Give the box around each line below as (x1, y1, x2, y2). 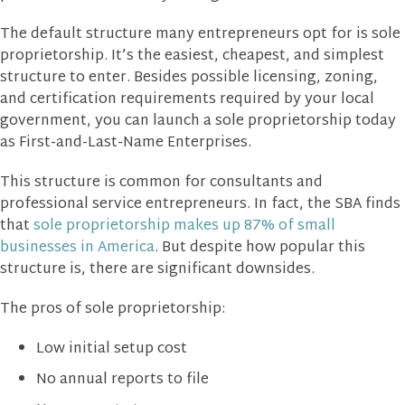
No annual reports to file (36, 366, 209, 393)
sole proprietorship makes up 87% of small (33, 212, 335, 240)
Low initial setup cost (36, 335, 187, 363)
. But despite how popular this (155, 234, 365, 261)
